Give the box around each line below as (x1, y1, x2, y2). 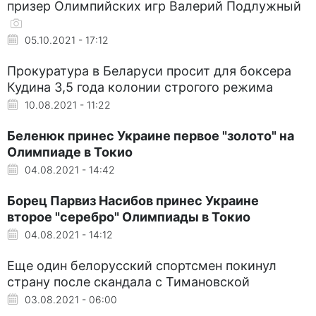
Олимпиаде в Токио (7, 144, 133, 159)
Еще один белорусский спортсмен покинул (7, 257, 276, 273)
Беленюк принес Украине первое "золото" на (7, 128, 294, 143)
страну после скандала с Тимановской (7, 274, 250, 289)
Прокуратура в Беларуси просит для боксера (7, 63, 291, 78)
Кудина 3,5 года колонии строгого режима (7, 79, 273, 95)
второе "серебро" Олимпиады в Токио (7, 209, 250, 224)
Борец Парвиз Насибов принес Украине (7, 193, 259, 208)
